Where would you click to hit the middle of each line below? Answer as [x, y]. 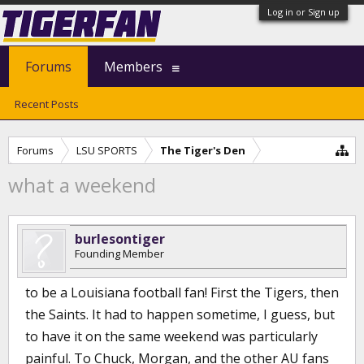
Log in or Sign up [303, 12]
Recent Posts [47, 104]
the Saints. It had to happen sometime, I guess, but [180, 314]
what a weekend [82, 185]
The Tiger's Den [203, 150]
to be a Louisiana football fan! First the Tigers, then [182, 292]
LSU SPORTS [107, 150]
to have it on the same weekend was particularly [171, 336]
